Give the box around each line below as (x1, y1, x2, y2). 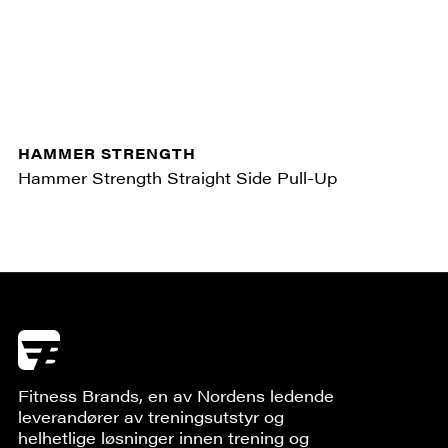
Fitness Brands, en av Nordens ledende (17, 383, 334, 407)
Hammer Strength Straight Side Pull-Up (17, 165, 337, 189)
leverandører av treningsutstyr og (17, 404, 284, 428)
